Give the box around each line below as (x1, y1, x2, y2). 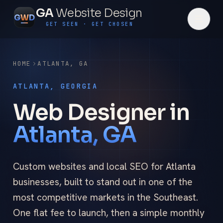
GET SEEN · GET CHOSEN (45, 21, 134, 28)
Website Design (55, 5, 142, 20)
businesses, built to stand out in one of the (12, 176, 193, 189)
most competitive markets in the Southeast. (12, 191, 198, 204)
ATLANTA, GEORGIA (12, 81, 98, 91)
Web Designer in (12, 98, 190, 126)
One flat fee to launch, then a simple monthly (12, 207, 205, 220)
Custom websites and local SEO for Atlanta (12, 160, 196, 173)
